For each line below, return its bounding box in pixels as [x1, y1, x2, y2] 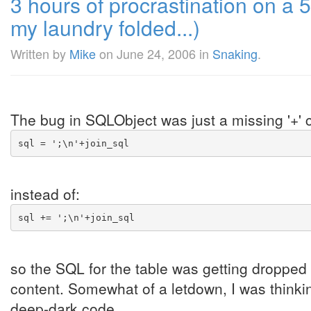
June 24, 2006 [117, 44, 196, 62]
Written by [10, 44, 69, 62]
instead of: [10, 183, 80, 204]
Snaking [212, 44, 258, 62]
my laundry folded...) [10, 12, 200, 42]
